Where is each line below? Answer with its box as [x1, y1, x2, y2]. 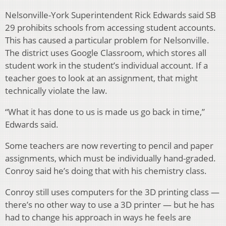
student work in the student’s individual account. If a [5, 60, 208, 72]
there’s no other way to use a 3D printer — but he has [5, 199, 214, 211]
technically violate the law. [5, 85, 107, 97]
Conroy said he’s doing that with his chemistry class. [5, 165, 207, 177]
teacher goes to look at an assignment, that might [5, 72, 198, 84]
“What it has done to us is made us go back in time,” [5, 106, 205, 118]
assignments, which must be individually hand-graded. [5, 152, 216, 164]
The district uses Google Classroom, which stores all [5, 47, 206, 59]
